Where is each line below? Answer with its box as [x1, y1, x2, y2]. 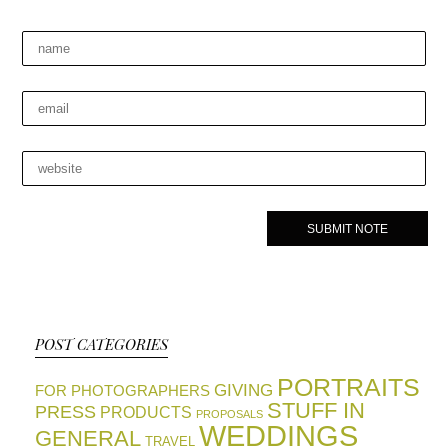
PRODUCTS [100, 403, 192, 421]
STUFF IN [267, 398, 365, 423]
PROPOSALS [196, 408, 263, 420]
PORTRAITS [277, 373, 420, 401]
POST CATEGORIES [35, 334, 168, 354]
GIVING [214, 381, 273, 400]
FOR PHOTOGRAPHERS [35, 383, 210, 399]
